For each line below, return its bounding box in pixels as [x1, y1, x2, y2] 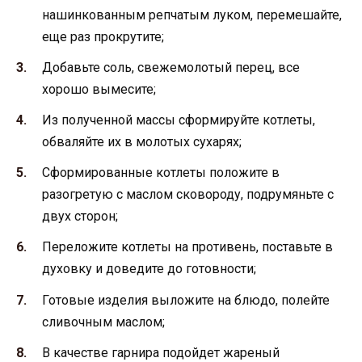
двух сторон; [42, 208, 118, 225]
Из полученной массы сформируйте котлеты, [42, 112, 315, 128]
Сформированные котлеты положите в [42, 165, 280, 181]
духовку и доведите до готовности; [42, 261, 256, 277]
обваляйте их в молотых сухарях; [42, 134, 242, 150]
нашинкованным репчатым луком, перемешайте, [42, 6, 342, 23]
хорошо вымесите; [42, 81, 156, 97]
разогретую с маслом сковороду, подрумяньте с [42, 187, 334, 203]
